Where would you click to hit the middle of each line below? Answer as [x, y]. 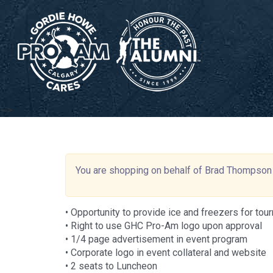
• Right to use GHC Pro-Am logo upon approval [164, 226]
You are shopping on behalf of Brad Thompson [174, 170]
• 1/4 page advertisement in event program [156, 239]
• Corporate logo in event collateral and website [166, 253]
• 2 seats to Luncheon [111, 266]
